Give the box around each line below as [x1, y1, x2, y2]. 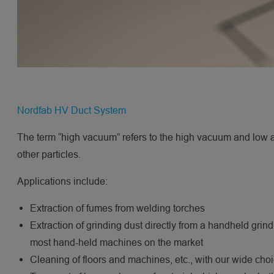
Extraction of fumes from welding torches [30, 202, 205, 213]
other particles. [17, 149, 81, 160]
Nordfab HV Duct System [17, 105, 126, 116]
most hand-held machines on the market [30, 237, 203, 248]
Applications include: [17, 176, 108, 187]
